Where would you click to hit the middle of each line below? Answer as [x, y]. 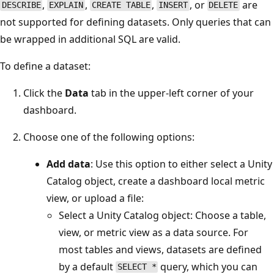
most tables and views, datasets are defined [160, 249]
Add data [68, 164]
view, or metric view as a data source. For [154, 232]
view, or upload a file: [95, 198]
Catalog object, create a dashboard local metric [156, 181]
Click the [44, 93]
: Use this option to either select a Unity [181, 164]
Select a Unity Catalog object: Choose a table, [162, 215]
